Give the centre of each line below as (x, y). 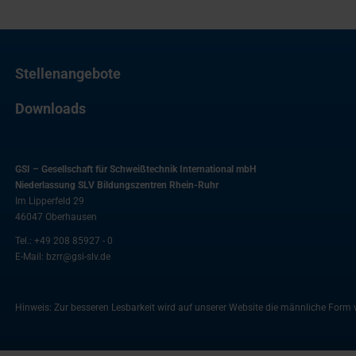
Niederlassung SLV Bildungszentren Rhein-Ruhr (117, 186)
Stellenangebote (68, 74)
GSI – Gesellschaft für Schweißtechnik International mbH (135, 170)
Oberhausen (70, 217)
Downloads (50, 109)
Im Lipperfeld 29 (50, 201)
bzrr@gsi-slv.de (78, 257)
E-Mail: (31, 257)
